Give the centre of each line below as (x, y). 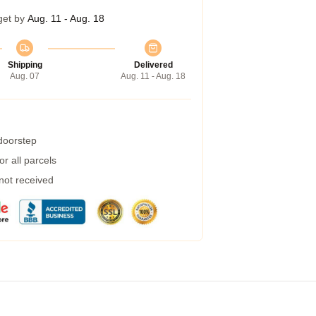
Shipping (25, 65)
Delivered (153, 65)
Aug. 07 (25, 76)
